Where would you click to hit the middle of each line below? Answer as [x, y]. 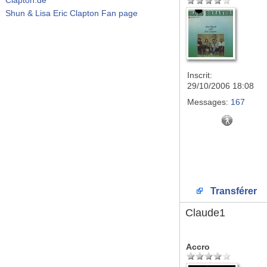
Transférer [232, 191]
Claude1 [205, 213]
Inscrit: [200, 75]
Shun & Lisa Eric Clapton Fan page [72, 13]
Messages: [208, 102]
